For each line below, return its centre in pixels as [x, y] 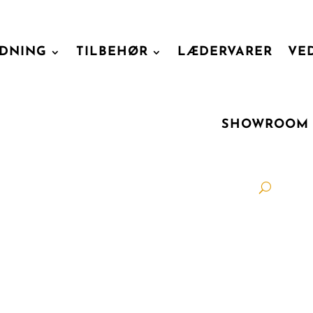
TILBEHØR [112, 52]
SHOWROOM [265, 125]
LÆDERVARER [225, 52]
